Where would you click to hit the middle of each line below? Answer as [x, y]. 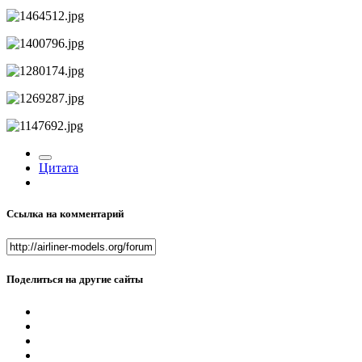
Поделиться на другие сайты [75, 280]
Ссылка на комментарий [65, 214]
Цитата [59, 167]
